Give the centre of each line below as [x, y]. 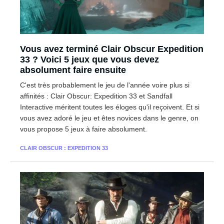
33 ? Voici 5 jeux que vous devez [89, 59]
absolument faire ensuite [73, 70]
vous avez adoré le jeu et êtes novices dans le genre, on [109, 118]
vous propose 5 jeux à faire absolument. [83, 129]
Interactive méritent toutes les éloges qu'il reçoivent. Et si [110, 107]
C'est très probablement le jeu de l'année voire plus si [105, 85]
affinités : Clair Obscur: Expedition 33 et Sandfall [96, 96]
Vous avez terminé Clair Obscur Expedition [112, 49]
